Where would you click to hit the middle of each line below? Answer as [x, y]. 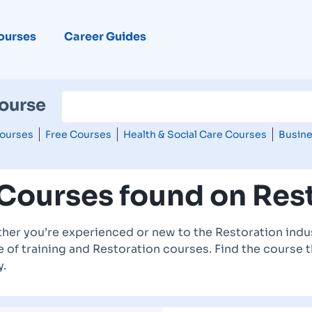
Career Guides [105, 37]
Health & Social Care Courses [195, 134]
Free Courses [78, 134]
